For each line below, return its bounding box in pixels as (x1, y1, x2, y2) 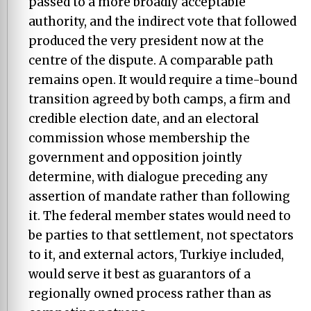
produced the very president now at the (28, 33, 264, 49)
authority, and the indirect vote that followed (28, 13, 296, 29)
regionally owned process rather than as (28, 285, 271, 301)
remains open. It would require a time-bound (28, 72, 297, 87)
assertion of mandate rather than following (28, 188, 290, 204)
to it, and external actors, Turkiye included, (28, 246, 284, 262)
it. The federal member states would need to (28, 208, 291, 224)
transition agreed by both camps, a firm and (28, 91, 290, 107)
